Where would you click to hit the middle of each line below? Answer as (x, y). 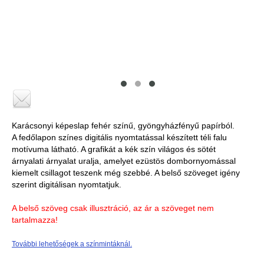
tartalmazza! (35, 220)
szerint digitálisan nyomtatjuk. (67, 184)
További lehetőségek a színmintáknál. (72, 244)
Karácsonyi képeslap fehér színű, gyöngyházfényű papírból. (123, 126)
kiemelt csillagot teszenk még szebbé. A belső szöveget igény (126, 173)
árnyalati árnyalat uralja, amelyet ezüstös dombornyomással (124, 161)
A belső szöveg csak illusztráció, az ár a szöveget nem (113, 208)
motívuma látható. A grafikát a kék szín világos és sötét (114, 149)
